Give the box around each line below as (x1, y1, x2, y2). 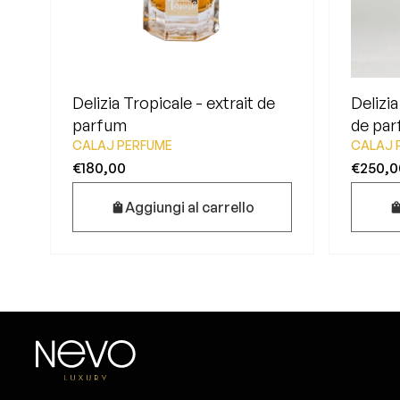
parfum (72, 115, 127, 135)
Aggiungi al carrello (124, 198, 254, 216)
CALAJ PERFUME (72, 137, 172, 153)
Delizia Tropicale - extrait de (72, 93, 275, 112)
